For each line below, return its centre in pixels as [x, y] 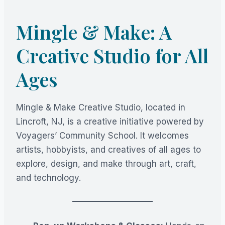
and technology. [48, 178]
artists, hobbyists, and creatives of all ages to [108, 150]
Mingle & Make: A [94, 32]
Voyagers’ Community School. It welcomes [102, 136]
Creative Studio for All [112, 56]
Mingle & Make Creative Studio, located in [101, 108]
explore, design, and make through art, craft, [106, 164]
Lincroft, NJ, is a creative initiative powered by [110, 122]
